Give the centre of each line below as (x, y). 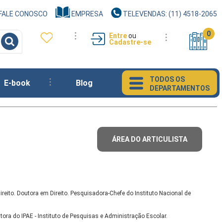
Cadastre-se (130, 42)
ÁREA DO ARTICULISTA (149, 139)
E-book (17, 83)
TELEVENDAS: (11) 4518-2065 (169, 14)
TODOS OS (167, 79)
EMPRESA (86, 14)
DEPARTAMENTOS (180, 88)
